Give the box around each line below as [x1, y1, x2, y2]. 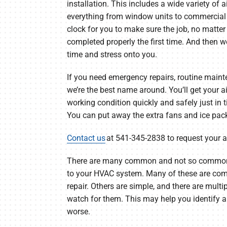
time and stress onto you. [66, 49, 157, 59]
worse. [66, 206, 90, 216]
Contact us [66, 133, 105, 143]
